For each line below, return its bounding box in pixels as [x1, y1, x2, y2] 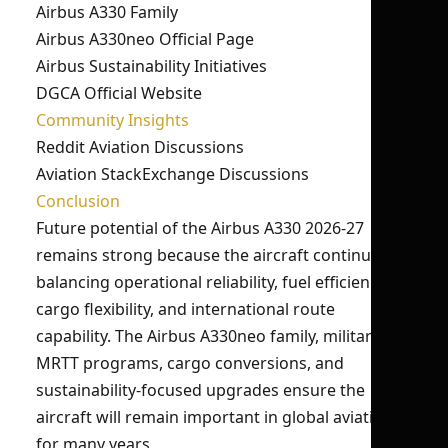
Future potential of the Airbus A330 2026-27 [36, 217, 364, 239]
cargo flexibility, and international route [36, 298, 335, 320]
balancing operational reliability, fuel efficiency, [36, 271, 389, 293]
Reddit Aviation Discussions [36, 136, 244, 158]
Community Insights [36, 109, 189, 131]
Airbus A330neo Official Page [36, 28, 254, 50]
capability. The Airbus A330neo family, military [36, 325, 380, 347]
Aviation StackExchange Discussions [36, 163, 309, 185]
